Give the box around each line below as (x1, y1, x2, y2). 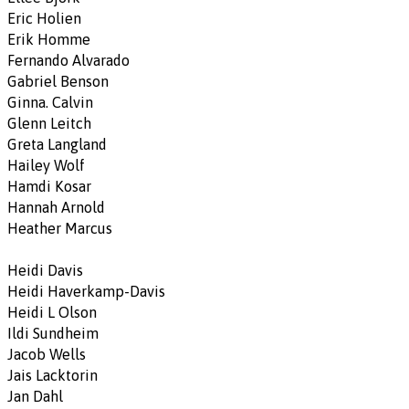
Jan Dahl (7, 388, 63, 404)
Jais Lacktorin (7, 367, 98, 383)
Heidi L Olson (7, 304, 97, 320)
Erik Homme (7, 30, 90, 47)
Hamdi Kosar (7, 177, 91, 194)
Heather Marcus (7, 219, 112, 236)
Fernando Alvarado (7, 51, 130, 68)
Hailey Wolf (7, 156, 85, 173)
